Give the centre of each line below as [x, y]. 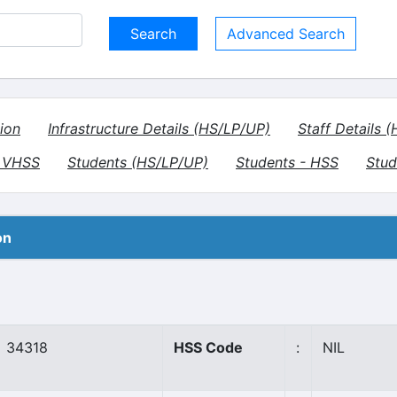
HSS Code [208, 347]
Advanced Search [286, 34]
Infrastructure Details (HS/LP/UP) [159, 128]
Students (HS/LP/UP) [138, 162]
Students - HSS [287, 162]
